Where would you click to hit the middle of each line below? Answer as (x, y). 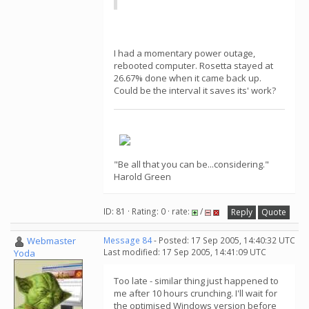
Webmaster (51, 241)
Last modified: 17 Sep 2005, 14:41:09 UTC (185, 252)
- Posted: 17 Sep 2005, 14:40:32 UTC (223, 240)
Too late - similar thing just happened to (196, 281)
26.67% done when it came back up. (188, 78)
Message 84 (128, 240)
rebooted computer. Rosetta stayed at (193, 66)
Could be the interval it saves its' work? (195, 90)
